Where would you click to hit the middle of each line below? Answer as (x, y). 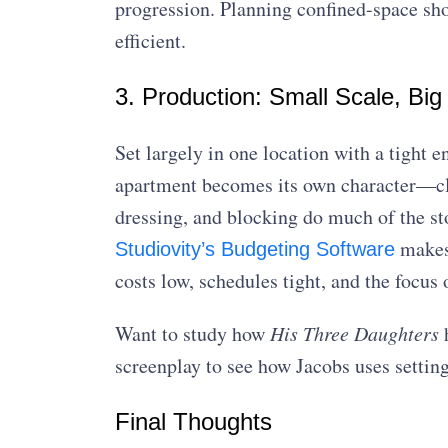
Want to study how (192, 333)
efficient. (150, 40)
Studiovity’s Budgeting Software (254, 248)
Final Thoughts (193, 421)
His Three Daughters (354, 332)
